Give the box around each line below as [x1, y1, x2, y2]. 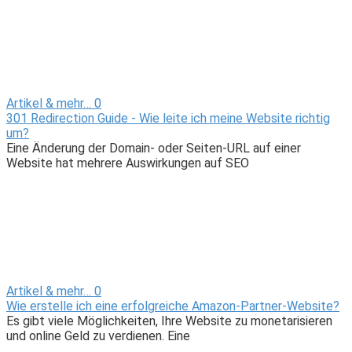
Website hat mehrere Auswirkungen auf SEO [6, 156, 249, 171]
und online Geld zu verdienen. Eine [6, 328, 190, 344]
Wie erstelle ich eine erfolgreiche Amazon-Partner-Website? [6, 299, 339, 314]
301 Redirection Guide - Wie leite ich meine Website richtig [6, 111, 330, 126]
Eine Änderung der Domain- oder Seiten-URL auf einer [6, 141, 301, 156]
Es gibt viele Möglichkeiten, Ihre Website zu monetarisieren [6, 313, 332, 329]
